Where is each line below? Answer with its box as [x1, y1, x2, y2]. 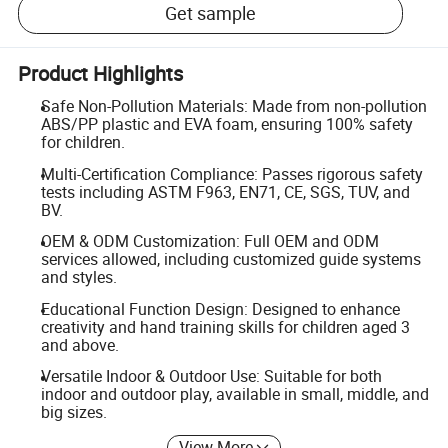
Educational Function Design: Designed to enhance [40, 297, 400, 320]
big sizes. [40, 401, 107, 424]
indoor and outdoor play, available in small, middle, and [40, 383, 429, 406]
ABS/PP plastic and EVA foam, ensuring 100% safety [40, 113, 413, 135]
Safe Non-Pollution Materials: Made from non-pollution [40, 95, 427, 117]
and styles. [40, 266, 117, 289]
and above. [40, 333, 119, 356]
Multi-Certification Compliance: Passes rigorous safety [40, 162, 423, 185]
